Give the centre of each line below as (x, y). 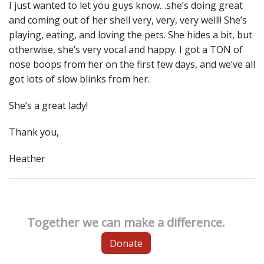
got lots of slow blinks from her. (79, 79)
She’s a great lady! (49, 106)
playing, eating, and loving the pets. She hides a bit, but (131, 35)
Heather (27, 159)
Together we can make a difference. (126, 223)
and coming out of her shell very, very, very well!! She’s (128, 20)
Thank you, (34, 132)
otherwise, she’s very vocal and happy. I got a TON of (126, 50)
